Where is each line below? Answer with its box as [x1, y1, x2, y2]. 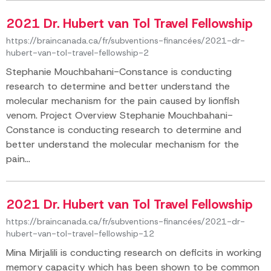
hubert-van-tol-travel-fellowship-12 [6, 228, 154, 239]
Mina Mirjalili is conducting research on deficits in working [6, 246, 261, 259]
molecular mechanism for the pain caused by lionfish [6, 94, 240, 107]
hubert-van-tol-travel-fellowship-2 [6, 47, 149, 58]
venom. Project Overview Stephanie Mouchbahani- [6, 109, 233, 122]
